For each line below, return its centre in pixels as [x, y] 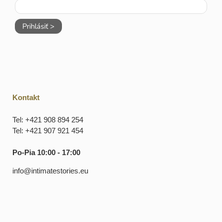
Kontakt [26, 97]
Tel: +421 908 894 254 [48, 119]
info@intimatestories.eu [50, 170]
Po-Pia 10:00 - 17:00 [46, 152]
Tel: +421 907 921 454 [48, 130]
